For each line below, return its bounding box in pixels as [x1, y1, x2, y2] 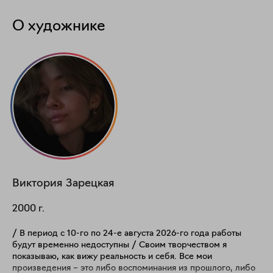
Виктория [12, 178, 63, 190]
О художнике [12, 19, 105, 34]
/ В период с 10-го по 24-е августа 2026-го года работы [12, 229, 241, 238]
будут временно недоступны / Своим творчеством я [12, 241, 139, 250]
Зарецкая [66, 178, 115, 190]
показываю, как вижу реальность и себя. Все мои [12, 252, 179, 261]
